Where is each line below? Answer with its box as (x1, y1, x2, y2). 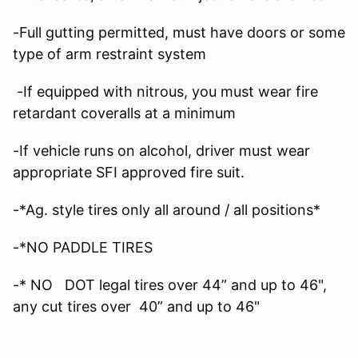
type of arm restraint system (13, 45, 206, 62)
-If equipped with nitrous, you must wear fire (13, 82, 318, 100)
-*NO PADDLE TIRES (13, 238, 153, 256)
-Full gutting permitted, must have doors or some (13, 23, 345, 41)
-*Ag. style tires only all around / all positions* (13, 201, 320, 218)
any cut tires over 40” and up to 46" (13, 297, 260, 315)
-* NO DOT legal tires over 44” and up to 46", (13, 276, 327, 293)
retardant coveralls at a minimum (13, 104, 236, 121)
